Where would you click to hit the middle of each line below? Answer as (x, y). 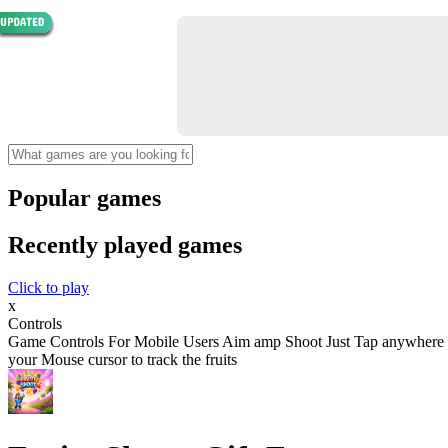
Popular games (84, 197)
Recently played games (125, 244)
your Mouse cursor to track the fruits (122, 359)
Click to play (48, 287)
